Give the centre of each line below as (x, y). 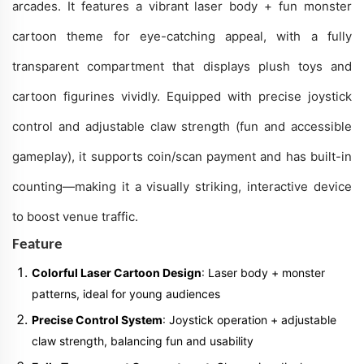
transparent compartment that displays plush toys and (182, 66)
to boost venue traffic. (75, 216)
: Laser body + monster (263, 272)
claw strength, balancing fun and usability (143, 340)
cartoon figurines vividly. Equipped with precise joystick (182, 96)
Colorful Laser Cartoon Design (117, 272)
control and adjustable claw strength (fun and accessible (182, 126)
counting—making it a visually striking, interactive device (182, 186)
